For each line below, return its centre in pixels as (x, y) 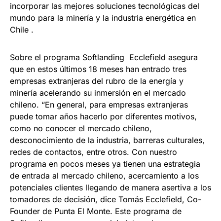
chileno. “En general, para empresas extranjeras (99, 105)
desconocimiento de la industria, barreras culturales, (107, 140)
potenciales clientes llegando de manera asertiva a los (110, 188)
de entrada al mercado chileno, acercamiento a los (104, 176)
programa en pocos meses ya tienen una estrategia (105, 164)
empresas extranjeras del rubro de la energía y (97, 81)
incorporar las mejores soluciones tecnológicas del (105, 6)
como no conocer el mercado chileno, (81, 129)
